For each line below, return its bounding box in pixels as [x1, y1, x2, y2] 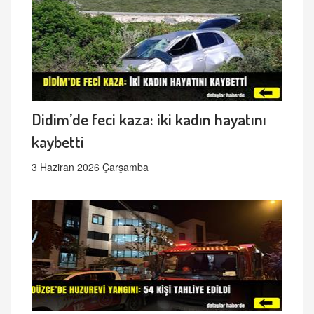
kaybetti [32, 131, 84, 152]
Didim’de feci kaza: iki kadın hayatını [32, 109, 266, 130]
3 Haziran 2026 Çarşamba [32, 160, 149, 175]
